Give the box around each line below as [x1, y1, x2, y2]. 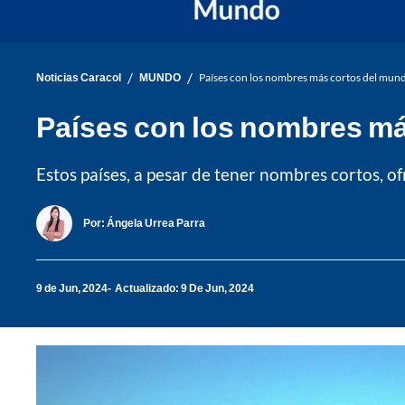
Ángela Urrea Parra [107, 216, 205, 231]
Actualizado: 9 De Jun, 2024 [115, 281, 254, 296]
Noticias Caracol [36, 71, 121, 85]
